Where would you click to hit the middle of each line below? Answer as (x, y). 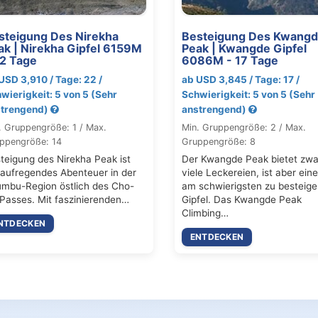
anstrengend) (215, 109)
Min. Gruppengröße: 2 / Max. (243, 127)
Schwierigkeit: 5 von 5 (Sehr (248, 94)
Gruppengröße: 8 (218, 141)
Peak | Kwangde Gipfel (244, 48)
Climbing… (205, 213)
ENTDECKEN (217, 236)
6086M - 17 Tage (230, 60)
